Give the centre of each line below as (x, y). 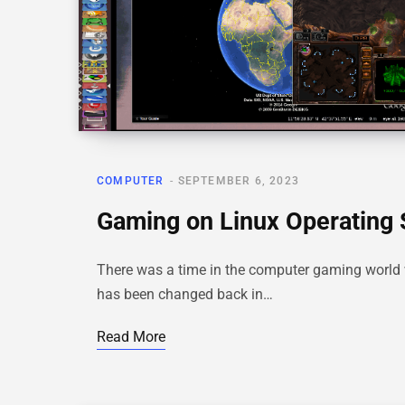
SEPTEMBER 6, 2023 (239, 181)
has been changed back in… (185, 295)
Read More (131, 337)
